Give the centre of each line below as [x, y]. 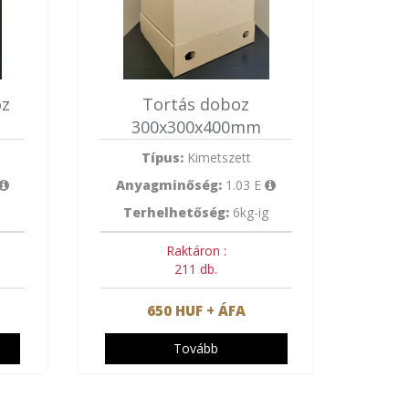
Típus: [162, 157]
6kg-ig [249, 212]
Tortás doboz [196, 104]
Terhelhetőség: [177, 212]
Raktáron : [196, 251]
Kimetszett [217, 157]
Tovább [196, 348]
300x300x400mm [196, 127]
